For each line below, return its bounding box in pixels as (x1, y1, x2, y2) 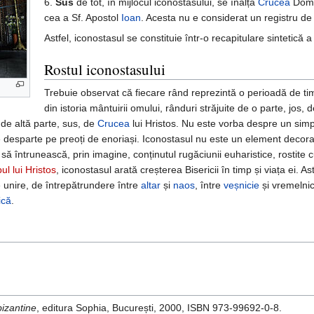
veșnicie (224, 179, 259, 191)
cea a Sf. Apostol (43, 12, 121, 24)
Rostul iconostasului (43, 60, 165, 80)
